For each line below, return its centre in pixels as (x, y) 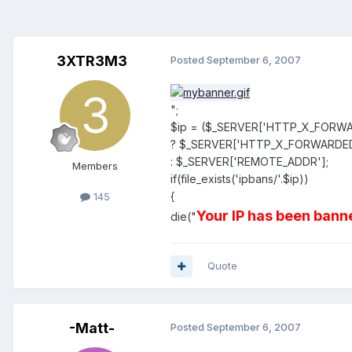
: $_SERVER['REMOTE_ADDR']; (249, 162)
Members (95, 166)
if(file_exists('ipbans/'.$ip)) (240, 179)
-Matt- (92, 328)
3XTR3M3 (92, 61)
